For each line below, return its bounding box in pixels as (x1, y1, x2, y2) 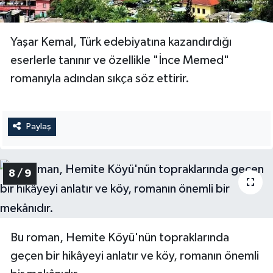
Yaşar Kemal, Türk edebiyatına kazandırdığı (10, 36, 232, 49)
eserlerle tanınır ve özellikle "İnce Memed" (10, 54, 229, 67)
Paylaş (26, 122, 51, 132)
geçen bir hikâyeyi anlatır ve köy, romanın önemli (10, 249, 259, 262)
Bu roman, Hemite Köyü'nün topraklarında (10, 231, 229, 244)
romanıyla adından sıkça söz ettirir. (10, 73, 190, 85)
